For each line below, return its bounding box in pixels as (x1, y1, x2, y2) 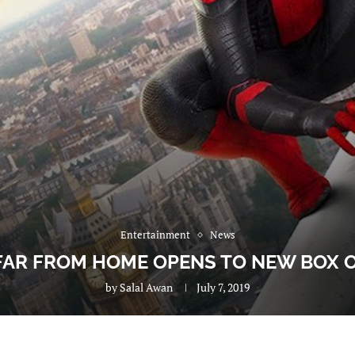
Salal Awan (120, 280, 173, 295)
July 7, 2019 (197, 280, 250, 295)
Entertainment (120, 227, 190, 242)
